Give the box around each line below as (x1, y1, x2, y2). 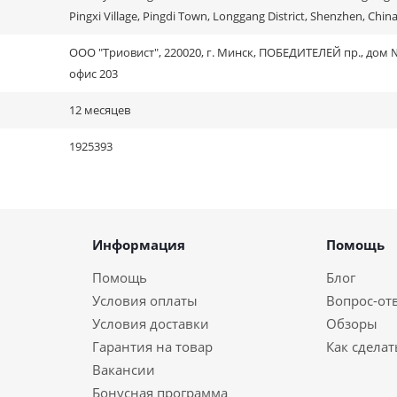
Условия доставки (91, 315, 209, 332)
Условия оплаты (91, 292, 198, 309)
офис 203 (69, 66, 118, 82)
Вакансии (91, 361, 155, 378)
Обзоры (325, 315, 378, 332)
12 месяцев (69, 102, 130, 118)
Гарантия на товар (91, 338, 213, 355)
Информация (91, 236, 185, 253)
